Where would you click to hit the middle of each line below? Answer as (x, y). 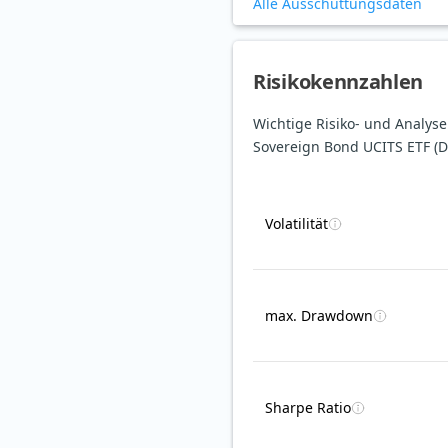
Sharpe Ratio (308, 408)
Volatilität (296, 224)
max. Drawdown (319, 316)
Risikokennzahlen (338, 82)
